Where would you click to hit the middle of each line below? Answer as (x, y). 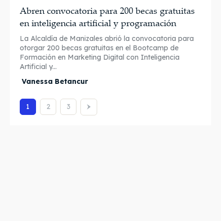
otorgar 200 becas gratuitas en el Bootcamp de (99, 48)
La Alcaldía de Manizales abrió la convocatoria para (107, 39)
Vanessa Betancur (55, 82)
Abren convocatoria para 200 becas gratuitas (107, 11)
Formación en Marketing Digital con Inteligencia (100, 57)
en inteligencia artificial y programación (98, 23)
